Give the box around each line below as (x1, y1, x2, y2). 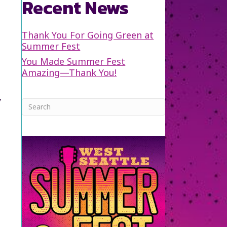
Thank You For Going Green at (22, 28, 154, 41)
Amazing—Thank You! (22, 66, 117, 79)
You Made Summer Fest (22, 55, 126, 67)
